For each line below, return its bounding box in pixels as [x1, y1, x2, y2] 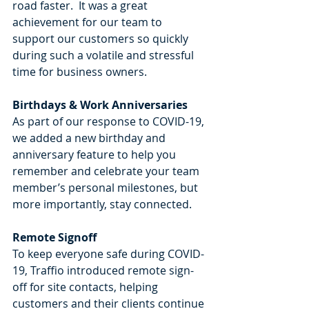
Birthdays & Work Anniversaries [12, 97, 188, 112]
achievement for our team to [12, 14, 165, 30]
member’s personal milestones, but [12, 179, 201, 195]
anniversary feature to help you [12, 146, 179, 162]
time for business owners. [12, 63, 150, 79]
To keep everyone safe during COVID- [12, 246, 204, 261]
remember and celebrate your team [12, 163, 202, 179]
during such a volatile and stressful [12, 47, 197, 63]
